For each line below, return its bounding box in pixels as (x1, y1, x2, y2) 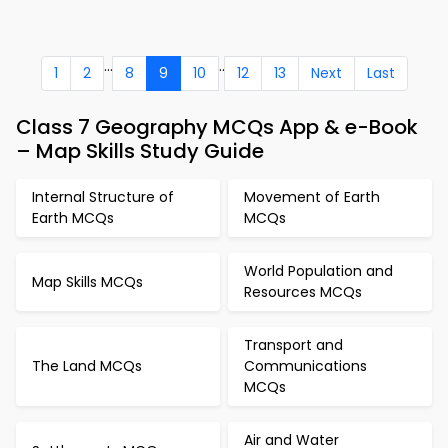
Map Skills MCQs (32, 271, 143, 292)
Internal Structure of (32, 187, 174, 207)
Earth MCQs (32, 208, 114, 228)
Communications (244, 356, 367, 376)
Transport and (244, 335, 343, 355)
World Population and (244, 261, 393, 281)
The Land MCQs (32, 356, 142, 376)
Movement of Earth (244, 187, 380, 207)
